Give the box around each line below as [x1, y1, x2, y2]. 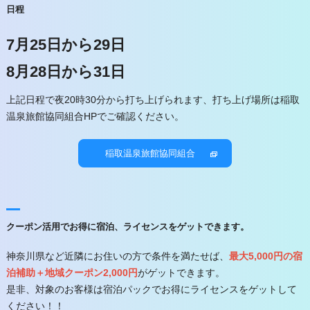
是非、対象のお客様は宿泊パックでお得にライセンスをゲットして [6, 284, 297, 295]
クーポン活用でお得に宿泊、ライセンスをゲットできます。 [6, 221, 249, 232]
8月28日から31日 [6, 63, 125, 80]
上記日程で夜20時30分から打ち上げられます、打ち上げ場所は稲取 [6, 95, 300, 105]
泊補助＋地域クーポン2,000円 [6, 268, 138, 278]
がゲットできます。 [137, 268, 225, 278]
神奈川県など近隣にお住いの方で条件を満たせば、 [6, 251, 229, 262]
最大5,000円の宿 [228, 251, 302, 262]
